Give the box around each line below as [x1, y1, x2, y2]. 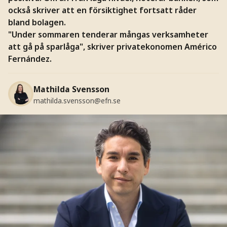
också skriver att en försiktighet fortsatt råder [8, 4, 197, 16]
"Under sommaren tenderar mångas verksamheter [8, 28, 208, 40]
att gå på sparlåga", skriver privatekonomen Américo [8, 41, 217, 52]
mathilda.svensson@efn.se [33, 96, 121, 106]
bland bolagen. [8, 16, 66, 28]
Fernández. [8, 53, 52, 64]
